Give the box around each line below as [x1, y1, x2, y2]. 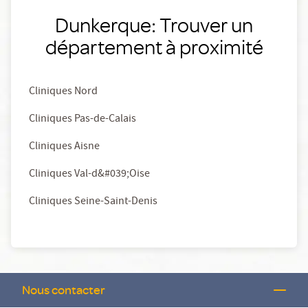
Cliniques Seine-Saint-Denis [29, 194, 157, 211]
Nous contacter [22, 282, 105, 298]
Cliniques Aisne [29, 139, 100, 156]
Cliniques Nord [29, 84, 98, 101]
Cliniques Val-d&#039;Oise [29, 166, 150, 184]
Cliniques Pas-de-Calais [29, 111, 136, 129]
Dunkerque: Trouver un [55, 12, 253, 38]
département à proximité [45, 34, 263, 60]
